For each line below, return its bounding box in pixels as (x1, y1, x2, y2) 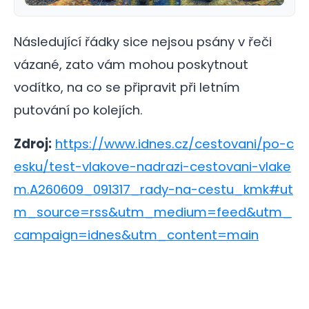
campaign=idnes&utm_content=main (14, 226, 259, 243)
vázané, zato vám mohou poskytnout (14, 55, 248, 73)
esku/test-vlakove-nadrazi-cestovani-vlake (14, 157, 291, 175)
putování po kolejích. (14, 101, 143, 119)
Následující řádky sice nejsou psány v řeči (14, 32, 272, 50)
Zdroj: (14, 134, 52, 152)
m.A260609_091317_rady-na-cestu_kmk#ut (14, 180, 293, 198)
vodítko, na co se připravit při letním (14, 78, 240, 96)
